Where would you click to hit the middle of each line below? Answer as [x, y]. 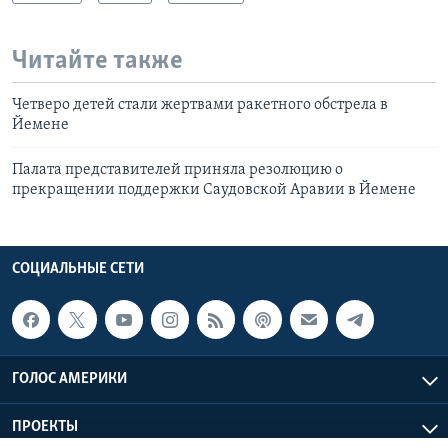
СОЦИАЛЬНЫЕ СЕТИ [78, 269]
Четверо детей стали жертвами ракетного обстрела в [200, 105]
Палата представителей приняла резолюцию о [177, 170]
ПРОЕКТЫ [45, 426]
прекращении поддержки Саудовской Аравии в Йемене [214, 190]
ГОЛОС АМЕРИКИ [69, 378]
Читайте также [97, 61]
